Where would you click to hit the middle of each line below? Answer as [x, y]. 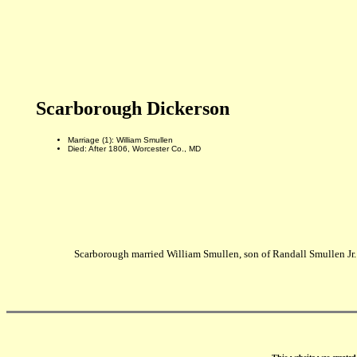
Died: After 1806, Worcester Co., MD [134, 148]
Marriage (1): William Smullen [120, 139]
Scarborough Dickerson [132, 108]
